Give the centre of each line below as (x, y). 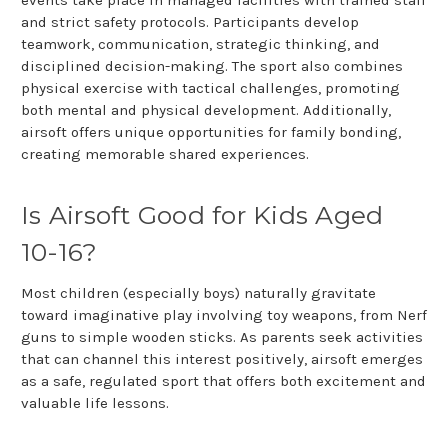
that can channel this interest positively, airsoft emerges (222, 358)
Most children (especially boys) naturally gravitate (198, 292)
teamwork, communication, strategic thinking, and (200, 43)
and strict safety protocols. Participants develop (190, 21)
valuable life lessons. (95, 402)
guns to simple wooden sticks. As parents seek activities (222, 336)
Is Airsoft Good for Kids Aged (202, 214)
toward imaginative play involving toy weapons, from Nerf (224, 314)
